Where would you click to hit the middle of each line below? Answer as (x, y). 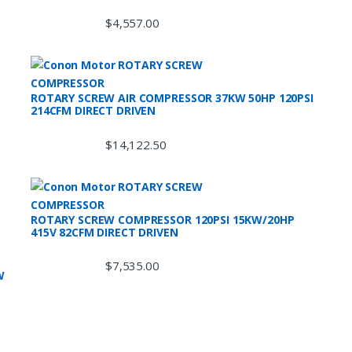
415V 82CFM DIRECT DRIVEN (104, 232)
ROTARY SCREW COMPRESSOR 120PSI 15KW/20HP (163, 219)
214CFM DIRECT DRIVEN (93, 111)
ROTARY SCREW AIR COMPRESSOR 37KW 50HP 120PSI (172, 98)
